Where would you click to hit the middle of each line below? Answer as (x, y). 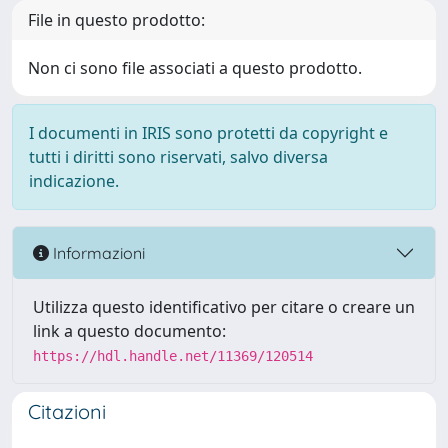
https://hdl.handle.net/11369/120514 (173, 356)
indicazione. (74, 181)
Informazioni (97, 252)
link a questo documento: (129, 331)
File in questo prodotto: (116, 20)
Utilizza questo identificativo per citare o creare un (224, 307)
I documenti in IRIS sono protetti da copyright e (208, 133)
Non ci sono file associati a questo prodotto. (195, 68)
